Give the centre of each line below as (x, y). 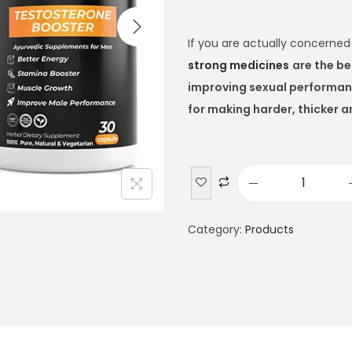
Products (269, 230)
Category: (216, 230)
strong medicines (238, 66)
